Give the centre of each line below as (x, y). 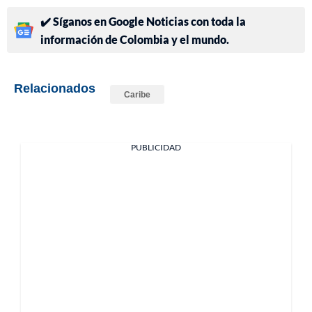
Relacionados (55, 88)
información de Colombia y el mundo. (135, 40)
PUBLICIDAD (156, 148)
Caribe (137, 95)
